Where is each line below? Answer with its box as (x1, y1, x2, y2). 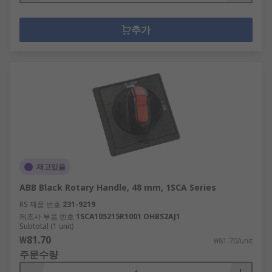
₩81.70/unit (214, 236, 253, 246)
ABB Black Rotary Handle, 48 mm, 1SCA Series (19, 182, 216, 193)
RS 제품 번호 (19, 199, 61, 209)
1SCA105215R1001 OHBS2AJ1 (76, 211, 180, 222)
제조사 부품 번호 (19, 211, 74, 222)
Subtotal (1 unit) (19, 221, 73, 231)
